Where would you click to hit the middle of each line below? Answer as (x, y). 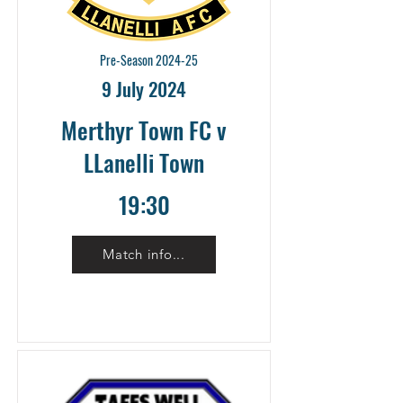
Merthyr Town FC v (144, 130)
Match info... (144, 255)
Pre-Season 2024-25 (148, 59)
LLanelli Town (144, 162)
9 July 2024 (144, 88)
